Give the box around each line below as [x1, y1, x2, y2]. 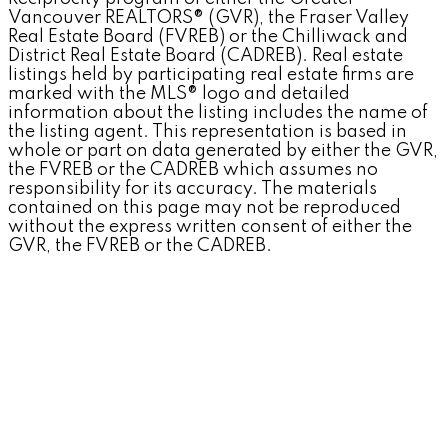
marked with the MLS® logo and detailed [8, 85, 350, 104]
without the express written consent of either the [8, 218, 412, 237]
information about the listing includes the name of [8, 104, 428, 123]
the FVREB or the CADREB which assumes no [8, 161, 378, 180]
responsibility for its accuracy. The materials [8, 180, 377, 199]
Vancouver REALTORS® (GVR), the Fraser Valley [8, 9, 409, 28]
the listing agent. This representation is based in [8, 123, 407, 142]
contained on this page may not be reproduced [8, 199, 401, 218]
